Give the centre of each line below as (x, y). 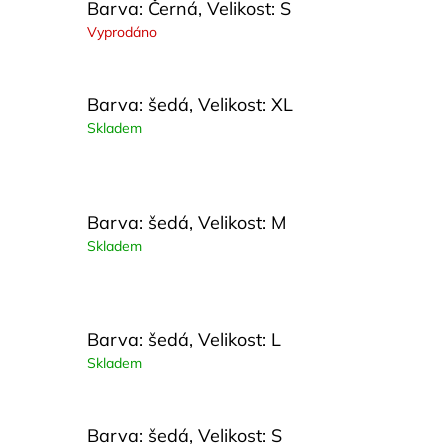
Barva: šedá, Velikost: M (186, 222)
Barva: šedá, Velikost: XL (190, 105)
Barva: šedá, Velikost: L (184, 339)
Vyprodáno (122, 31)
